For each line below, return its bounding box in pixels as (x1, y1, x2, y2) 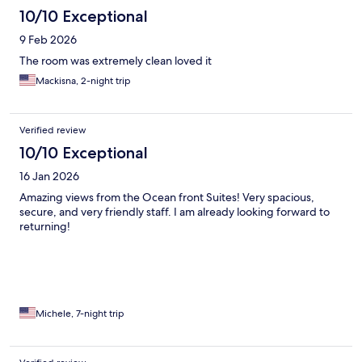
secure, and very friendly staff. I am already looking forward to (19, 204, 330, 220)
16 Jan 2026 (19, 169, 79, 184)
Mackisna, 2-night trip (36, 74, 131, 88)
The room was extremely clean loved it (19, 53, 212, 69)
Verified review (19, 124, 86, 137)
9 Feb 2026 (19, 32, 77, 48)
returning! (19, 219, 70, 234)
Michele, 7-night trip (36, 307, 124, 321)
